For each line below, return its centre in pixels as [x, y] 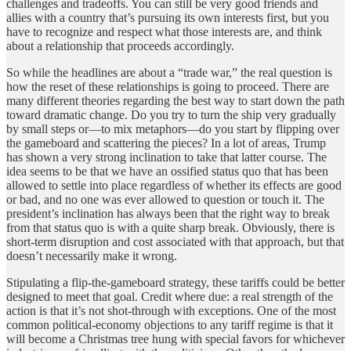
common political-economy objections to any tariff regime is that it [170, 324]
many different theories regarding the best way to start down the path [175, 100]
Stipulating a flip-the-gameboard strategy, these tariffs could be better [175, 282]
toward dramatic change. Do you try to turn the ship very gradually [171, 114]
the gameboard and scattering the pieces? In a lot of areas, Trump [166, 143]
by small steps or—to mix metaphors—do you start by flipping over [173, 128]
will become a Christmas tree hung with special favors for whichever [175, 338]
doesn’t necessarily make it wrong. [92, 255]
